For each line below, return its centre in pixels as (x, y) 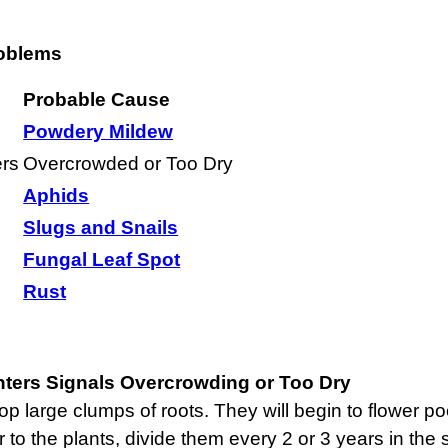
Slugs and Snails (101, 227)
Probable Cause (97, 99)
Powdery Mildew (98, 131)
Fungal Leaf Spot (102, 259)
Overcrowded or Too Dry (128, 163)
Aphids (56, 195)
